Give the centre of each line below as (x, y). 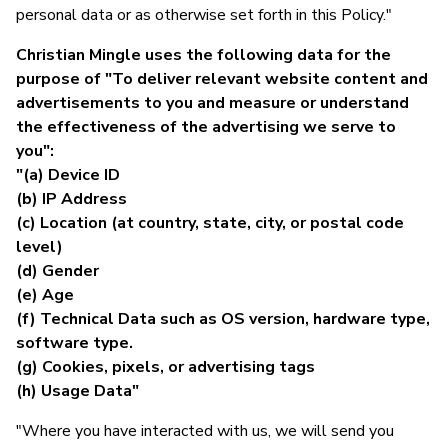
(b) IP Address (71, 198)
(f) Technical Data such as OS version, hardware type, (223, 318)
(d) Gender (57, 270)
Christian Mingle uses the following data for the (203, 54)
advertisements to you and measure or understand (212, 102)
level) (39, 246)
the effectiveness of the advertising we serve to (206, 126)
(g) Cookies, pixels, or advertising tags (165, 366)
